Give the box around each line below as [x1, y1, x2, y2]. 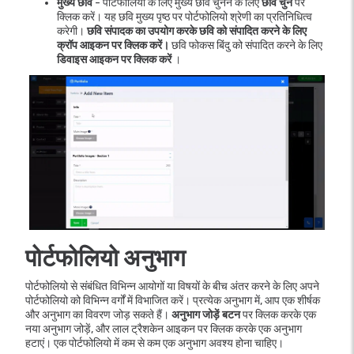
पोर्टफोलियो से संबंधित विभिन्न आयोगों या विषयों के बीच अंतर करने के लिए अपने [25, 279, 319, 293]
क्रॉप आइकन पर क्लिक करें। [57, 38, 169, 52]
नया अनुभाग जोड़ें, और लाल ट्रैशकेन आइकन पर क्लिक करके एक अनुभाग [25, 322, 302, 336]
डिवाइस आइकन [57, 52, 119, 66]
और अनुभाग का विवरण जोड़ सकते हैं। [25, 307, 171, 322]
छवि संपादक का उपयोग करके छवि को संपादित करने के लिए [87, 24, 307, 38]
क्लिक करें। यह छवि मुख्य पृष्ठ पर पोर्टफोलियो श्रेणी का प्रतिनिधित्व [57, 9, 312, 24]
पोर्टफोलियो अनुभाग [25, 243, 186, 273]
